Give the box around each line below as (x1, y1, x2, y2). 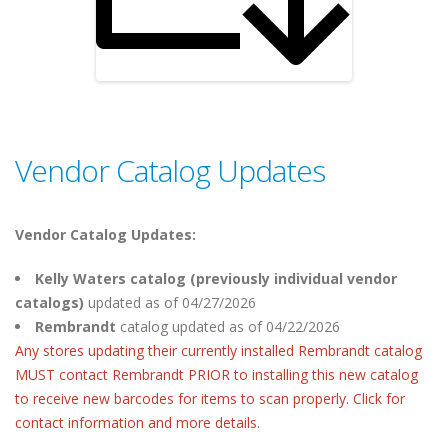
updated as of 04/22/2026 (172, 316, 340, 336)
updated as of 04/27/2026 (88, 292, 256, 312)
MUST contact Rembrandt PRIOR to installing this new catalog (15, 364, 418, 384)
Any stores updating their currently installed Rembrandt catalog (15, 340, 422, 360)
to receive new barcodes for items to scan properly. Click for (15, 388, 405, 408)
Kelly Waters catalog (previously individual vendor (35, 268, 397, 288)
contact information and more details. (15, 412, 260, 432)
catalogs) (15, 292, 88, 312)
